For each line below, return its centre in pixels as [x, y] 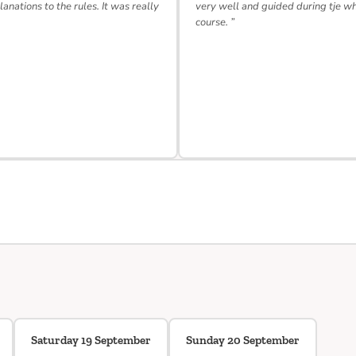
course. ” [215, 22]
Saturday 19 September [91, 340]
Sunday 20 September [243, 340]
